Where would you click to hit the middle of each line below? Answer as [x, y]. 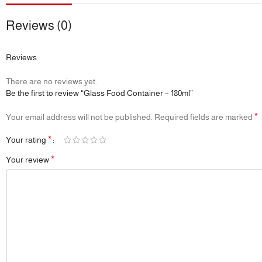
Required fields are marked [204, 117]
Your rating [27, 139]
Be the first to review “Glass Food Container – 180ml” [99, 93]
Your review [28, 159]
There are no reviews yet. [51, 81]
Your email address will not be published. [79, 117]
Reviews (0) [39, 25]
